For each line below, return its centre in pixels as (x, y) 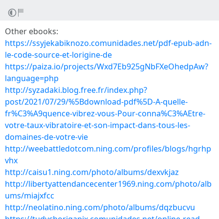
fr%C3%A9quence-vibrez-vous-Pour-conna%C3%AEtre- (105, 113)
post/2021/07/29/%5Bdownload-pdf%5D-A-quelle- (96, 102)
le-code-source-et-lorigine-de (58, 55)
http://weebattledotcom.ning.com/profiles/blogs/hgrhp (108, 149)
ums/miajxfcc (30, 196)
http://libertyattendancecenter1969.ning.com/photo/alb (108, 184)
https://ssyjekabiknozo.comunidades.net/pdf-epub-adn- (108, 43)
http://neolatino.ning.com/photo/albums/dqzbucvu (100, 207)
